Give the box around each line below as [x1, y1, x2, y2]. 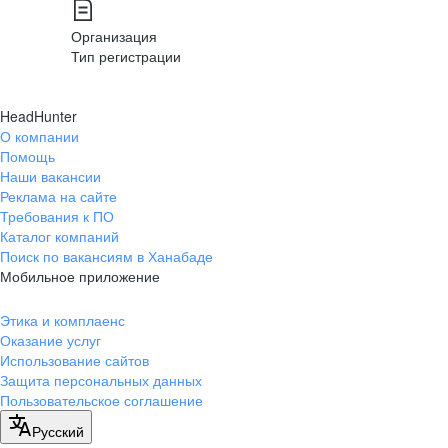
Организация [71, 26, 157, 46]
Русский [32, 421, 84, 441]
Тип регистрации [71, 46, 181, 66]
